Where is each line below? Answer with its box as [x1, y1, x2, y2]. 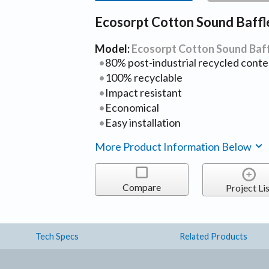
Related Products [179, 231, 247, 242]
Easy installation [104, 116, 181, 130]
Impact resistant [104, 86, 182, 100]
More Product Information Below [95, 139, 254, 153]
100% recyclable [104, 71, 183, 85]
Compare [122, 181, 161, 193]
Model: [95, 42, 132, 56]
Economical [104, 101, 159, 115]
